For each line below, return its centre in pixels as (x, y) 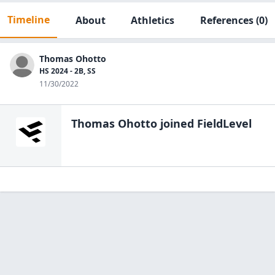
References (227, 20)
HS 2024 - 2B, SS (68, 71)
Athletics (153, 20)
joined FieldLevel (204, 123)
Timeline (29, 20)
